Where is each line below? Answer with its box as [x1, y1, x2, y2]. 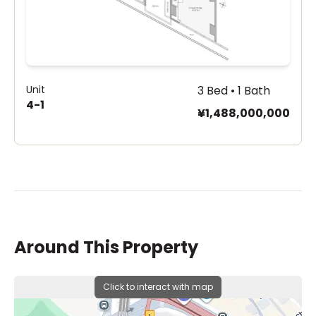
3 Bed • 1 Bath [197, 83, 270, 99]
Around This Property [14, 236, 198, 259]
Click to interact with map [103, 281, 213, 293]
